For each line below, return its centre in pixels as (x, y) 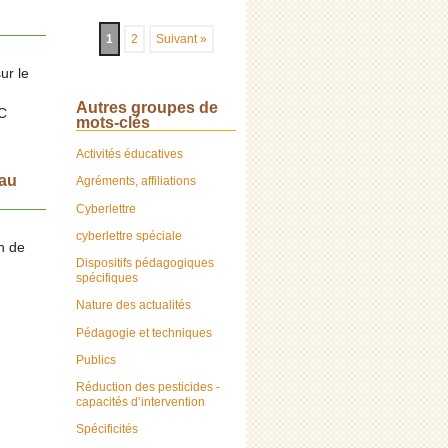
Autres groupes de (147, 108)
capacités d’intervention (140, 402)
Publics (96, 359)
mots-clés (113, 123)
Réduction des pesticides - (148, 387)
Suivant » (181, 38)
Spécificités (107, 429)
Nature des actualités (133, 305)
